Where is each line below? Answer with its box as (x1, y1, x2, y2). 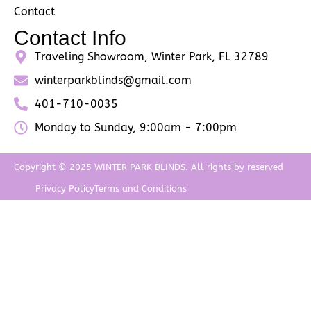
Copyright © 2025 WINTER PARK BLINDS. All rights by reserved (14, 162, 283, 173)
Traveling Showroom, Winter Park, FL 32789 (35, 50, 269, 64)
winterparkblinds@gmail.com (35, 74, 192, 87)
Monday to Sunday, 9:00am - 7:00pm (35, 121, 237, 135)
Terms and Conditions (94, 183, 187, 194)
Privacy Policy (35, 183, 94, 194)
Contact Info (14, 26, 126, 50)
